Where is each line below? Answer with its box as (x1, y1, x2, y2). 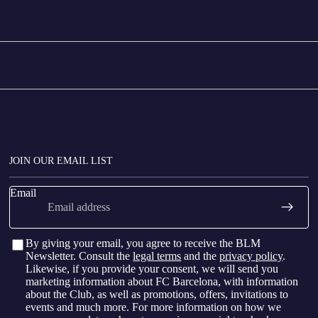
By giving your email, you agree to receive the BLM (26, 236, 261, 249)
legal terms (133, 249, 182, 262)
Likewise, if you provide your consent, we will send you (26, 262, 279, 275)
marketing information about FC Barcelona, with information (26, 275, 299, 287)
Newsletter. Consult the (26, 249, 133, 262)
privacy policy (219, 249, 283, 262)
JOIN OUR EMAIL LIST (9, 155, 114, 167)
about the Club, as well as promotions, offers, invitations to (26, 287, 289, 300)
